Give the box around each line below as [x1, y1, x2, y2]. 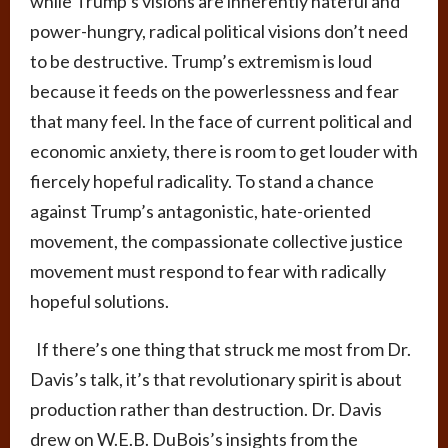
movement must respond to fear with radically [30, 260, 386, 283]
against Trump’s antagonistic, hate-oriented [30, 200, 371, 223]
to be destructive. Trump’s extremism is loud [30, 50, 372, 73]
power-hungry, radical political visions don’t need [30, 20, 408, 43]
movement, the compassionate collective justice [30, 230, 403, 253]
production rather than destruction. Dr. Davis [30, 398, 382, 421]
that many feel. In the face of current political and [30, 110, 412, 133]
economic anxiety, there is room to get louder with [30, 140, 418, 163]
